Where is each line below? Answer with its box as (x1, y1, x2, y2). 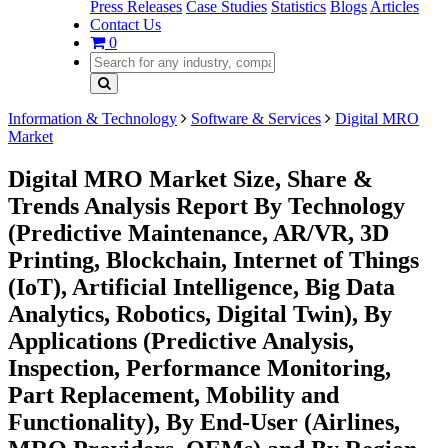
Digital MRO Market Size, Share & (8, 165, 373, 192)
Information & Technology (8, 110, 177, 127)
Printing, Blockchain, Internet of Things (8, 246, 419, 273)
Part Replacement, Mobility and (8, 381, 339, 408)
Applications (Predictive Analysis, (8, 327, 354, 354)
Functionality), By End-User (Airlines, (8, 408, 400, 435)
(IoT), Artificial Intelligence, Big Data (8, 273, 395, 300)
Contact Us (90, 16, 161, 33)
